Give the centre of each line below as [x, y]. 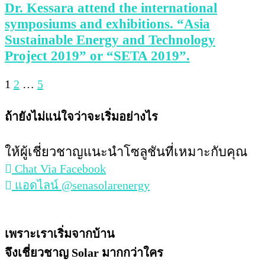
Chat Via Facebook [60, 169]
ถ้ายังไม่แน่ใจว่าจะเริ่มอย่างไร [81, 116]
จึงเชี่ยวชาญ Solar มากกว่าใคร [84, 252]
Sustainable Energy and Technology [110, 39]
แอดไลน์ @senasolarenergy [82, 185]
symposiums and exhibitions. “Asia [107, 23]
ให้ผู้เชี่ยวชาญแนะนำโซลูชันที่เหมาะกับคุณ [126, 152]
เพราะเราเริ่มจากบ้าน [60, 233]
